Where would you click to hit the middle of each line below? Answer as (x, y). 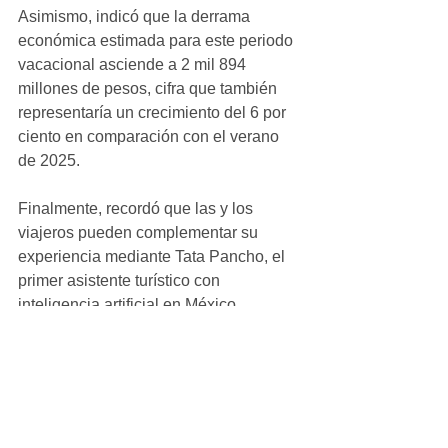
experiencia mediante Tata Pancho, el (153, 256)
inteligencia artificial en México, (131, 304)
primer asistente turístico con (121, 280)
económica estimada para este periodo (157, 40)
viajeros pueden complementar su (140, 232)
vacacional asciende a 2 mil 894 (134, 64)
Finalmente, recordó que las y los (137, 208)
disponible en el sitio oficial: (118, 328)
